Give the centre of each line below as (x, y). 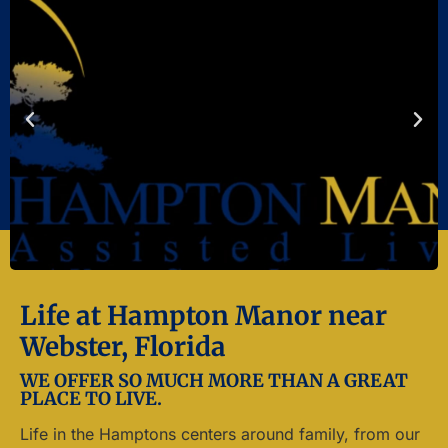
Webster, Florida (123, 347)
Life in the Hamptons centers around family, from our (220, 434)
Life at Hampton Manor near (203, 316)
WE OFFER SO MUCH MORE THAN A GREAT (214, 381)
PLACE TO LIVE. (91, 399)
